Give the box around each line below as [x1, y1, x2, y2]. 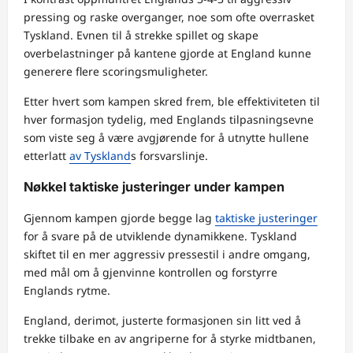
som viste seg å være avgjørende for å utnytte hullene [24, 129, 309, 145]
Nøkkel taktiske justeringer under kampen [24, 179, 284, 195]
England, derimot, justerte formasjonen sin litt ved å [24, 313, 301, 329]
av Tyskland [69, 147, 131, 163]
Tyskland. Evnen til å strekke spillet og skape [24, 27, 258, 43]
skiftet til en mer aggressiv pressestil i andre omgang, [24, 247, 310, 262]
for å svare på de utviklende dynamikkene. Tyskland [24, 229, 297, 244]
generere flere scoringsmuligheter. [24, 63, 208, 79]
